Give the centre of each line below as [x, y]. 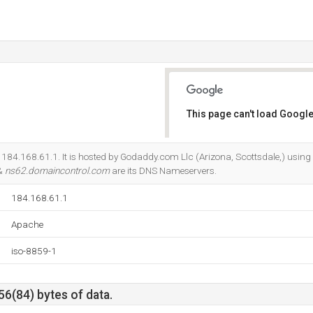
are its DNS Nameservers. [163, 170]
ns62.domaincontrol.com [57, 170]
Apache [27, 224]
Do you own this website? [246, 150]
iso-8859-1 [34, 251]
